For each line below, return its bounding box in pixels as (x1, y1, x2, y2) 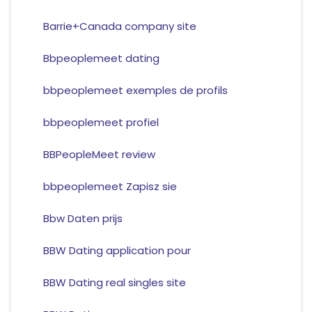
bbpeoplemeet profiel (42, 115, 159, 130)
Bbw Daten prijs (42, 211, 123, 226)
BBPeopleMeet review (42, 147, 155, 162)
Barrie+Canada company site (42, 19, 196, 34)
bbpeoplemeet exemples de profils (42, 83, 228, 98)
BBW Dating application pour (42, 243, 191, 258)
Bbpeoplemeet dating (42, 51, 159, 66)
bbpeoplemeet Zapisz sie (42, 179, 177, 194)
